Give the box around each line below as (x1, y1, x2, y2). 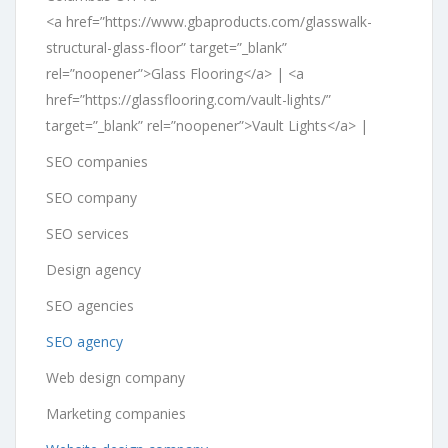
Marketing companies (46, 403, 186, 423)
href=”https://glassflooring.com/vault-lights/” (46, 89, 331, 109)
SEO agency (46, 331, 123, 351)
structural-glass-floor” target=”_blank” (46, 37, 287, 57)
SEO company (46, 187, 137, 207)
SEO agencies (46, 295, 138, 315)
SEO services (46, 223, 133, 243)
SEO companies (46, 151, 148, 171)
